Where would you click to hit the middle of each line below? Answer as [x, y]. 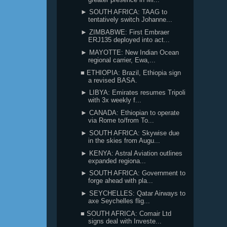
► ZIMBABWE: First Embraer [125, 32]
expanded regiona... [117, 161]
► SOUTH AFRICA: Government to [133, 173]
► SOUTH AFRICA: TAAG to [124, 12]
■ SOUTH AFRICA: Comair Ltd [126, 213]
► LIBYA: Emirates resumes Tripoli [133, 93]
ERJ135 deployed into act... [129, 40]
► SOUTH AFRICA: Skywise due [130, 133]
